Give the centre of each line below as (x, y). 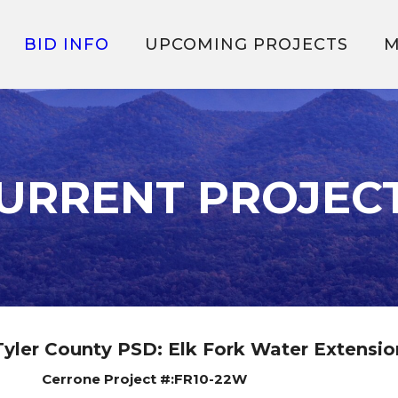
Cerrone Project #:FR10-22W (145, 379)
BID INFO (67, 44)
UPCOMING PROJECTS (247, 44)
